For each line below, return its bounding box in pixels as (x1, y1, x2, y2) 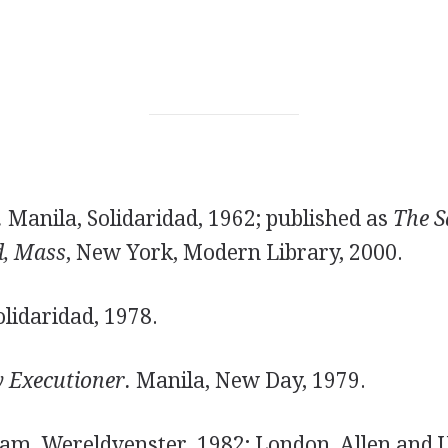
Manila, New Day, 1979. (130, 368, 366, 393)
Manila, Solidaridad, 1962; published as (2, 206, 393, 231)
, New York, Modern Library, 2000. (65, 240, 403, 265)
